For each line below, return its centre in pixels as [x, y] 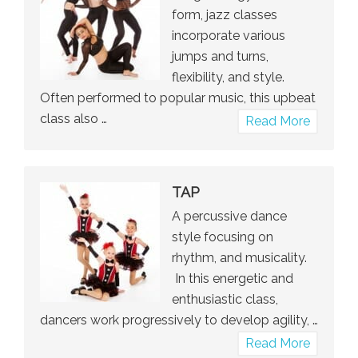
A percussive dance [229, 217]
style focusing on [223, 237]
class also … [74, 119]
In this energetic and [233, 279]
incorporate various [229, 36]
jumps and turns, [220, 57]
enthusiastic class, [225, 300]
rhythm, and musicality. [239, 258]
